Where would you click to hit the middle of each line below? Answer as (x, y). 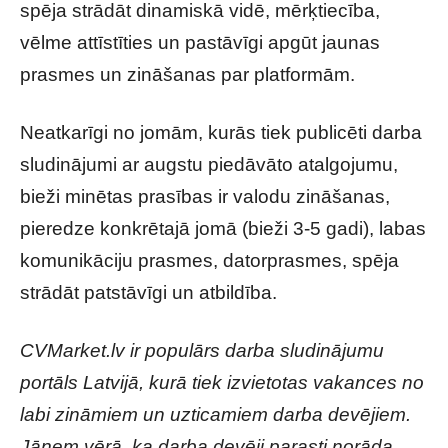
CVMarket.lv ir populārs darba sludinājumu (202, 350)
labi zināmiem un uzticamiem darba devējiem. (215, 414)
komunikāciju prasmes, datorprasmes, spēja (209, 260)
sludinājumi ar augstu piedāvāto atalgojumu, (209, 164)
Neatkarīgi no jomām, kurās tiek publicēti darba (221, 132)
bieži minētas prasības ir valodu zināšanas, (205, 196)
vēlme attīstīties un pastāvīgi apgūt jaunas (200, 42)
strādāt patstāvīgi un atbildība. (148, 292)
